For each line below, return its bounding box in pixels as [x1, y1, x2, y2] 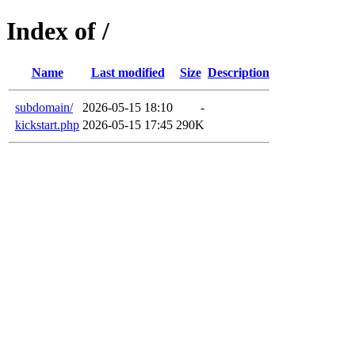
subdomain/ [15, 100, 73, 114]
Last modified [90, 65, 165, 79]
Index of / [6, 17, 109, 46]
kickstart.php [15, 117, 79, 132]
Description [208, 65, 269, 79]
